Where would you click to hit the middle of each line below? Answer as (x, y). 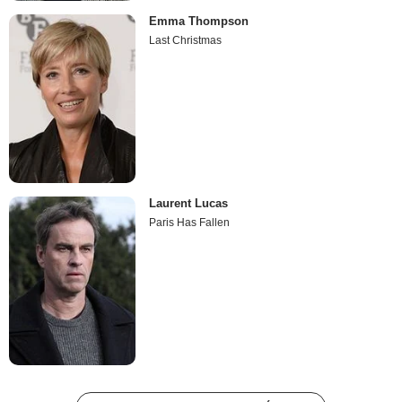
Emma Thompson (199, 21)
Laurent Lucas (189, 204)
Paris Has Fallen (190, 223)
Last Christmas (186, 40)
